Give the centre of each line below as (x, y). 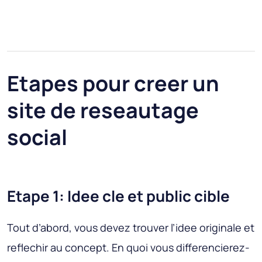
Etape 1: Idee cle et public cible (118, 196)
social (37, 137)
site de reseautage (103, 111)
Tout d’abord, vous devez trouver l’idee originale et (131, 228)
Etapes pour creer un (113, 84)
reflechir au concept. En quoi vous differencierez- (128, 248)
